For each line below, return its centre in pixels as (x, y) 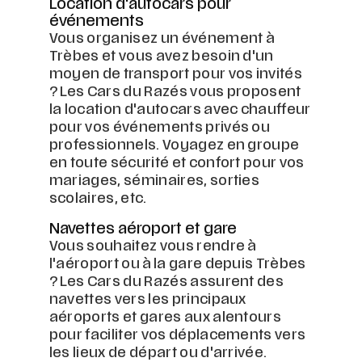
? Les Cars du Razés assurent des (166, 283)
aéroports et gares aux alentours (165, 319)
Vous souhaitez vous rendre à (152, 248)
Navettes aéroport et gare (143, 230)
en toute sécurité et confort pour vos (177, 164)
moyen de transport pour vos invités (176, 76)
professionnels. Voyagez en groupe (174, 147)
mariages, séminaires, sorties (154, 182)
